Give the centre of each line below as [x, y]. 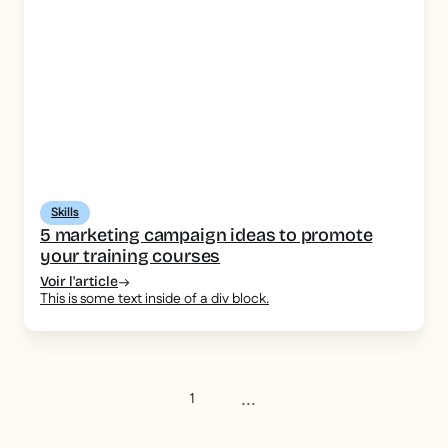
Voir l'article [79, 281]
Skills [65, 212]
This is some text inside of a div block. [154, 298]
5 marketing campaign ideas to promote [206, 234]
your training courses [130, 255]
